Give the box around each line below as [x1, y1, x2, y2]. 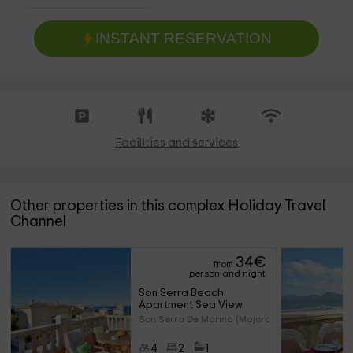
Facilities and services [114, 137, 238, 149]
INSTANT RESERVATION [95, 30, 272, 46]
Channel [10, 214, 67, 229]
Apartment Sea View [138, 299, 243, 310]
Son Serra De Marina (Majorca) [138, 314, 280, 324]
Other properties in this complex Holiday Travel [10, 199, 326, 214]
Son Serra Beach [138, 288, 226, 299]
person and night [189, 269, 266, 278]
